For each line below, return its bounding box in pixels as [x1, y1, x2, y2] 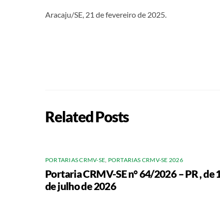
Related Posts [45, 107, 129, 125]
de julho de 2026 [45, 180, 116, 192]
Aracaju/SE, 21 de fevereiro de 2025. [45, 9, 166, 19]
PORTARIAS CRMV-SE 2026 [108, 156, 183, 164]
